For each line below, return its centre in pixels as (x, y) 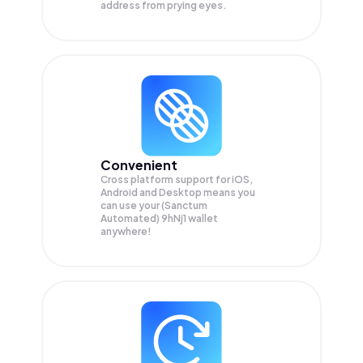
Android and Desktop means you (178, 192)
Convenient (139, 164)
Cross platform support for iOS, (177, 179)
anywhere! (126, 231)
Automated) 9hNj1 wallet (159, 218)
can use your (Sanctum (154, 205)
